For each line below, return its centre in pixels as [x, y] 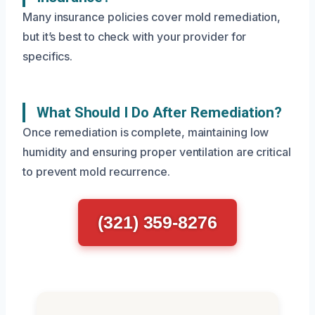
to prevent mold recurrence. [96, 172]
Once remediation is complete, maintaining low [146, 133]
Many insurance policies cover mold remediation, [152, 17]
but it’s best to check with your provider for [135, 37]
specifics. [48, 57]
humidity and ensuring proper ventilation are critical [157, 152]
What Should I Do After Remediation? [160, 113]
